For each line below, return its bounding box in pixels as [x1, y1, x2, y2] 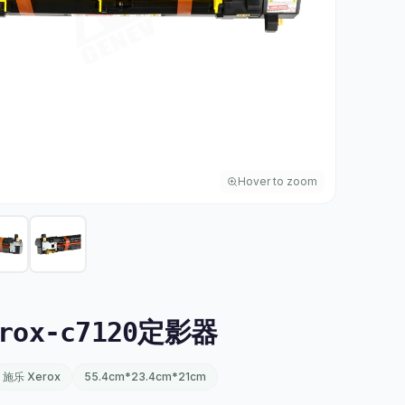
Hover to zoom [238, 174, 317, 188]
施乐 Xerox [3, 370, 61, 383]
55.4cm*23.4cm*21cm [84, 370, 206, 383]
